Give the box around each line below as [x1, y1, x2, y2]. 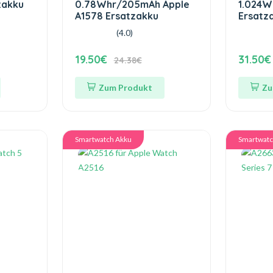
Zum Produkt [98, 82, 152, 93]
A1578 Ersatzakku [74, 10, 158, 22]
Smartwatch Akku [74, 135, 132, 144]
